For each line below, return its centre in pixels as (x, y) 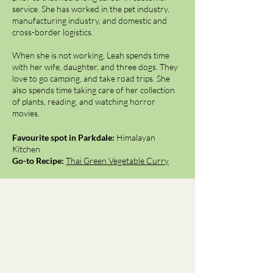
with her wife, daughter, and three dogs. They (95, 67)
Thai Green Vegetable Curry (117, 161)
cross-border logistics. (54, 32)
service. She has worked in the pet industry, (91, 9)
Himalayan (136, 137)
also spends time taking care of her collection (94, 90)
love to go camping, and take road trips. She (91, 78)
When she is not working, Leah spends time (91, 55)
